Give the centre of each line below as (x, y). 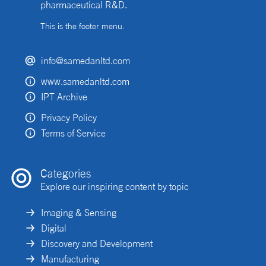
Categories (66, 173)
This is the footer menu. (83, 26)
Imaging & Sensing (79, 213)
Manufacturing (70, 259)
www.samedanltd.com (85, 81)
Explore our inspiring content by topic (115, 186)
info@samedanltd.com (85, 61)
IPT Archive (64, 97)
